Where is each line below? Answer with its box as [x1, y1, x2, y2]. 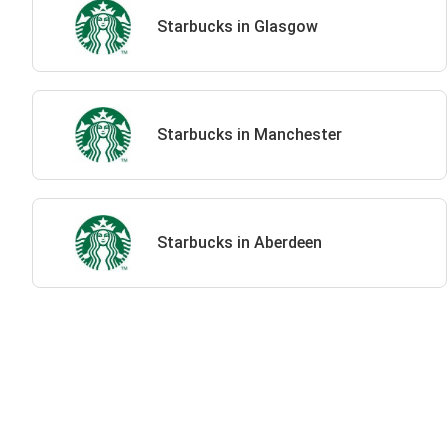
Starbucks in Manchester [156, 125, 342, 144]
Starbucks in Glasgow [156, 17, 318, 36]
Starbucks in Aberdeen [156, 233, 322, 252]
